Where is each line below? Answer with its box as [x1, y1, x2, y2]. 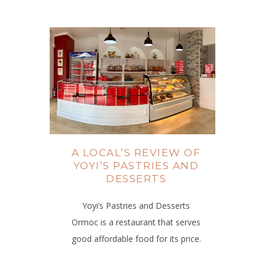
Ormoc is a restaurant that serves [72, 216, 201, 228]
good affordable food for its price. [71, 233, 201, 245]
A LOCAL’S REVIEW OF [71, 147, 201, 159]
